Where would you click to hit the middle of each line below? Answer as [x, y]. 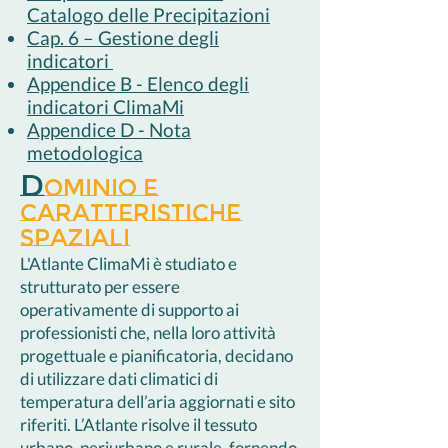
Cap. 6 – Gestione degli [123, 37]
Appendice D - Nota [109, 129]
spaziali [75, 238]
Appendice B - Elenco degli [138, 83]
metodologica [85, 152]
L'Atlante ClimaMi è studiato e [128, 263]
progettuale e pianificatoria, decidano [156, 355]
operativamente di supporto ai [129, 309]
